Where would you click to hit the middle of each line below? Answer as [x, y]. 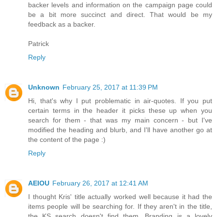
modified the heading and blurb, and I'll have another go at [120, 130]
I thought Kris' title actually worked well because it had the [120, 197]
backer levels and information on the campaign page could [120, 5]
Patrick [39, 44]
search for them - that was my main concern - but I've [120, 120]
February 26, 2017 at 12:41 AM [100, 183]
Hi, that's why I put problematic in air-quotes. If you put [120, 101]
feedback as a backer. [62, 24]
